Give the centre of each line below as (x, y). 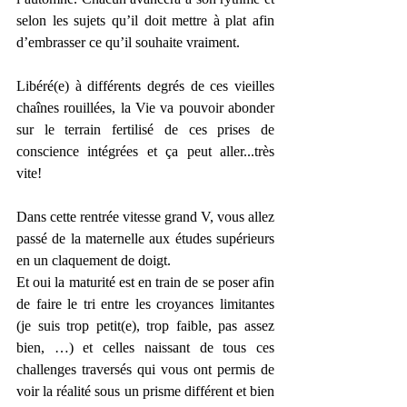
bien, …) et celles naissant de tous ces (145, 347)
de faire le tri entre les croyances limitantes (145, 303)
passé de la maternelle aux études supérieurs (145, 238)
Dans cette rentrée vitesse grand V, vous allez (145, 216)
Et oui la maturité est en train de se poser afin (145, 282)
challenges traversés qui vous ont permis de (145, 369)
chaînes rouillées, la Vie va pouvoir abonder (145, 107)
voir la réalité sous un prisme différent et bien (145, 391)
